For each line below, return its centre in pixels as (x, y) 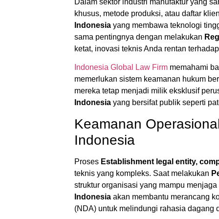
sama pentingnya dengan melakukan (139, 37)
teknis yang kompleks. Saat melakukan (143, 173)
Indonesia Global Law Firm (121, 67)
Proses (88, 161)
